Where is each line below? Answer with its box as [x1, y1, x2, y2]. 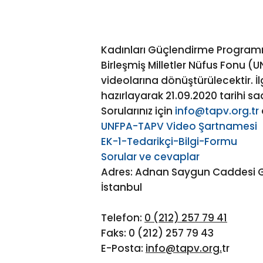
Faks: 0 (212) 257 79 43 [101, 225, 214, 240]
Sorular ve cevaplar [101, 150, 200, 164]
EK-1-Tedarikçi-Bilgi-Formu [101, 134, 237, 149]
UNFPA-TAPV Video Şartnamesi [101, 119, 257, 134]
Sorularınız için [101, 104, 175, 119]
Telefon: [101, 210, 144, 225]
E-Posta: [101, 241, 146, 255]
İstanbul [101, 180, 142, 195]
